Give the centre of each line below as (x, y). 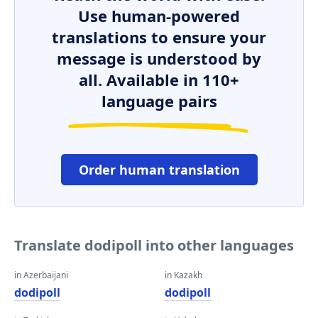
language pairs (159, 101)
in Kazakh (183, 275)
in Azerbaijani (41, 275)
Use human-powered (159, 16)
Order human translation (159, 170)
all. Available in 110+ (159, 79)
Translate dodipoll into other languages (154, 245)
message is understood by (159, 58)
